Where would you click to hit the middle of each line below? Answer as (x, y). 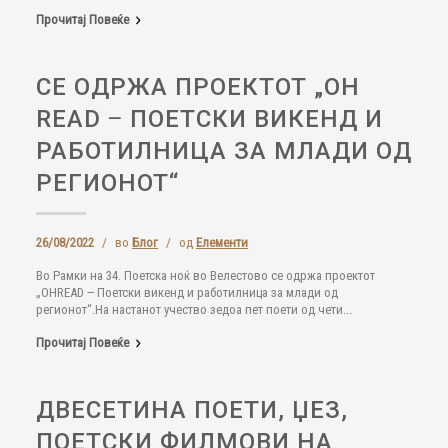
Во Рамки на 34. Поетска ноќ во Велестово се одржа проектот (205, 275)
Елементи (222, 242)
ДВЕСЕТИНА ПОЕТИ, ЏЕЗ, (192, 410)
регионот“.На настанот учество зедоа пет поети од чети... (194, 309)
